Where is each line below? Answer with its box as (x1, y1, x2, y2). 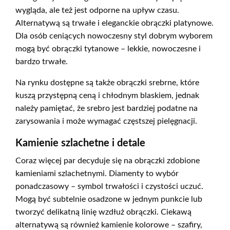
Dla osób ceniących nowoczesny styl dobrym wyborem (15, 32, 213, 41)
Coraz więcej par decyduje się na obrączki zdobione (15, 157, 200, 165)
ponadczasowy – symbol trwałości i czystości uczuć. (15, 182, 203, 191)
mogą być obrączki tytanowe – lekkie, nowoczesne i (15, 45, 201, 53)
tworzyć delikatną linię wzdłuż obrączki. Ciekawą (15, 208, 191, 217)
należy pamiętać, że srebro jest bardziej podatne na (15, 104, 198, 113)
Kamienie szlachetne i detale (15, 138, 145, 149)
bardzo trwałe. (15, 57, 68, 66)
